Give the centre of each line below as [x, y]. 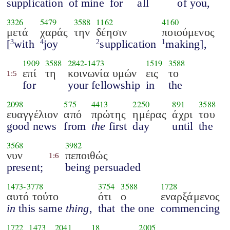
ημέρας [150, 114]
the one [138, 208]
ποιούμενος [188, 32]
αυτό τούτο [33, 196]
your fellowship [104, 85]
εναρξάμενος [190, 196]
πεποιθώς [86, 155]
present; [25, 167]
